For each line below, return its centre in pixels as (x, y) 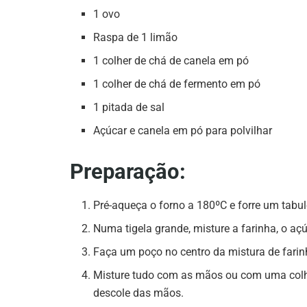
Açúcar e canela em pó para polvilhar (183, 130)
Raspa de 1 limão (136, 37)
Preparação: (128, 171)
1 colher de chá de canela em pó (171, 60)
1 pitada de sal (129, 107)
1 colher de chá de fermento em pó (177, 84)
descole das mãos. (139, 293)
